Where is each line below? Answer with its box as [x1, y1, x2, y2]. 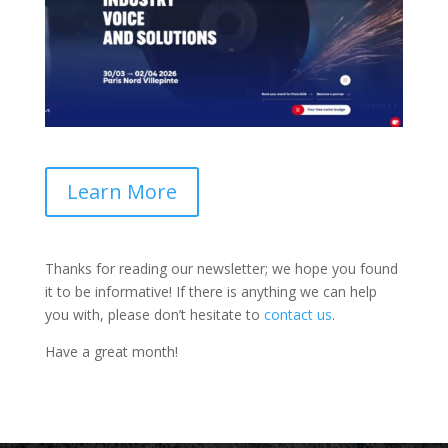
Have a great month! [44, 341, 178, 361]
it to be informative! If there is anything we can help [44, 281, 377, 301]
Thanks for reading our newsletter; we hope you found [44, 258, 398, 278]
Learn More [66, 177, 177, 205]
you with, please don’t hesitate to [44, 304, 264, 324]
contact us [263, 304, 332, 324]
